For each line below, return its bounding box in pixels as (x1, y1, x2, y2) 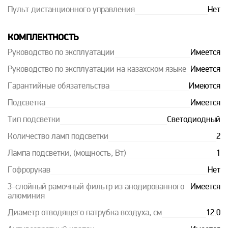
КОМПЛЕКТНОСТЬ (8, 33, 78, 43)
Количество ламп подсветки (8, 133, 108, 141)
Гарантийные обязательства (8, 82, 109, 91)
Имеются (189, 82, 220, 91)
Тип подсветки (8, 116, 60, 124)
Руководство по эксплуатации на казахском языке (8, 66, 186, 74)
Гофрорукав (8, 166, 50, 175)
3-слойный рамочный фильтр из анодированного (8, 183, 184, 191)
